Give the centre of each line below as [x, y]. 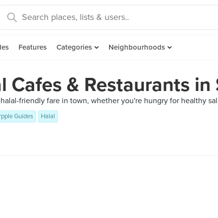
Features [33, 47]
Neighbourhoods [137, 47]
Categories [74, 47]
